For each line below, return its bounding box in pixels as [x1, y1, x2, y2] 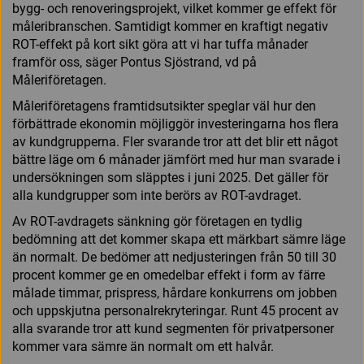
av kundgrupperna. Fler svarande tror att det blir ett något [12, 134, 338, 150]
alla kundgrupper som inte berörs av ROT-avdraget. [12, 188, 301, 204]
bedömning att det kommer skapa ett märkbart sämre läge [12, 232, 345, 248]
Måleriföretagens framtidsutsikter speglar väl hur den [12, 98, 316, 115]
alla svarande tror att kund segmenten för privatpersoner [12, 321, 334, 337]
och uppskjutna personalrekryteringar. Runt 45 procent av [12, 303, 339, 319]
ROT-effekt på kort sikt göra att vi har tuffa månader [12, 37, 308, 53]
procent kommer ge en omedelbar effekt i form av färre [12, 267, 325, 284]
